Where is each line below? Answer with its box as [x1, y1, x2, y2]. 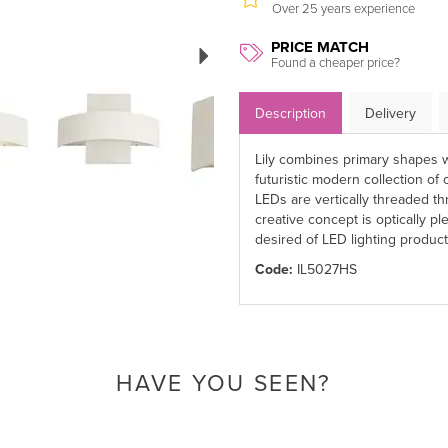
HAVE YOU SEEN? [116, 366, 332, 398]
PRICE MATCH [271, 36, 369, 58]
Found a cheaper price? [271, 53, 400, 71]
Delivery [365, 103, 416, 123]
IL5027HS [297, 259, 357, 279]
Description [255, 103, 326, 123]
